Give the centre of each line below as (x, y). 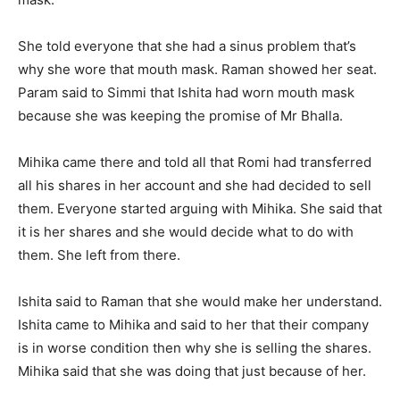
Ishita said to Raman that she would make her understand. (200, 301)
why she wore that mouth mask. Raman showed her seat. (197, 69)
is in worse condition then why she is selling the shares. (195, 348)
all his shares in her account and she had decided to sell (195, 185)
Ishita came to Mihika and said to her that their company (193, 325)
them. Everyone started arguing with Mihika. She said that (200, 208)
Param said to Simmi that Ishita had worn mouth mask (186, 92)
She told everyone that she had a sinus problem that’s (187, 46)
